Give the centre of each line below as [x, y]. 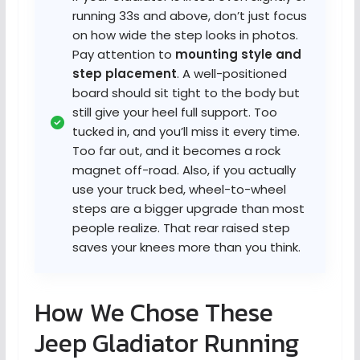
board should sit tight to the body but [186, 93]
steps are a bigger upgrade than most [188, 209]
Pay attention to [123, 55]
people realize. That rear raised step [181, 228]
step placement [124, 74]
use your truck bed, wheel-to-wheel [179, 190]
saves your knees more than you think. [186, 247]
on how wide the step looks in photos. [185, 35]
